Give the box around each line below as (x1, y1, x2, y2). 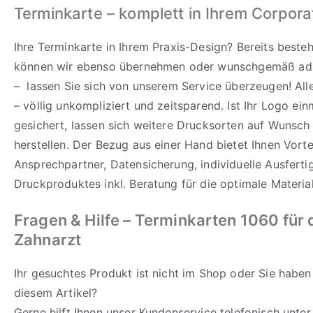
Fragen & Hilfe (14, 210, 120, 229)
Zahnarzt (14, 230, 82, 249)
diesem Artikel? (14, 285, 98, 300)
